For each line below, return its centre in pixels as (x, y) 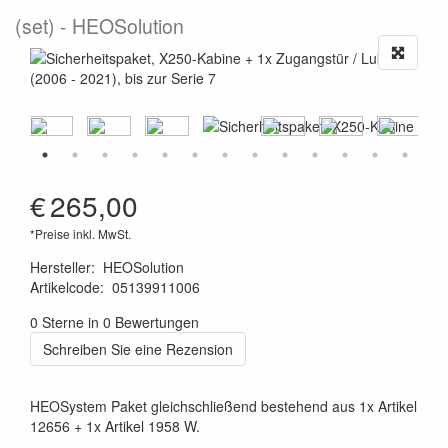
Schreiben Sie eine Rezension (138, 348)
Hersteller (60, 266)
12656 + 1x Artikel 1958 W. (115, 425)
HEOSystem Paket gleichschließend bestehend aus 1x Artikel (223, 405)
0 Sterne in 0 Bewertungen (114, 321)
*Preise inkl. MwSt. (80, 233)
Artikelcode (65, 286)
